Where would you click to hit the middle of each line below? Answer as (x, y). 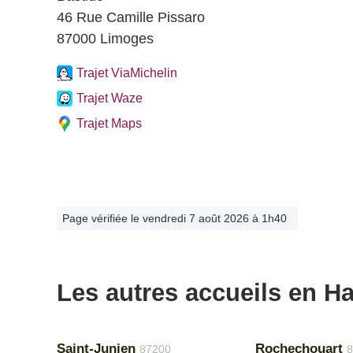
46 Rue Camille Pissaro (131, 17)
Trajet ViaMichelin (127, 73)
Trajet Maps (109, 123)
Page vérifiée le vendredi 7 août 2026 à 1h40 (175, 218)
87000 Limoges (105, 39)
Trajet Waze (110, 98)
